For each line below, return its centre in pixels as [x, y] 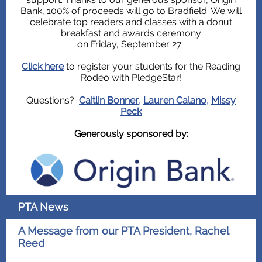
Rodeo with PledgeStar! [131, 77]
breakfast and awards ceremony [131, 33]
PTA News [43, 207]
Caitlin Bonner [109, 100]
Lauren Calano [175, 100]
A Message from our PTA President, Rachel [123, 231]
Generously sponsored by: [131, 134]
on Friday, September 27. [131, 44]
